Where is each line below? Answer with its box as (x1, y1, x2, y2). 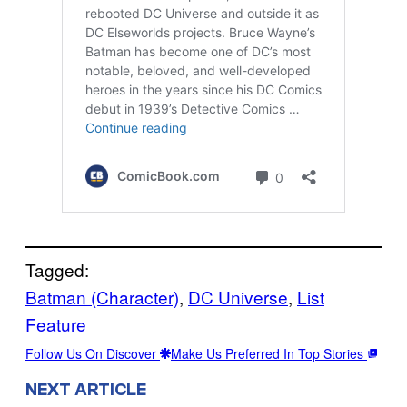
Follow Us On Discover (25, 344, 160, 363)
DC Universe (188, 284, 288, 310)
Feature (25, 312, 86, 337)
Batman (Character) (25, 284, 179, 310)
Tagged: (25, 257, 89, 283)
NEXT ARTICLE (25, 379, 146, 400)
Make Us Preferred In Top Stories (171, 344, 367, 363)
